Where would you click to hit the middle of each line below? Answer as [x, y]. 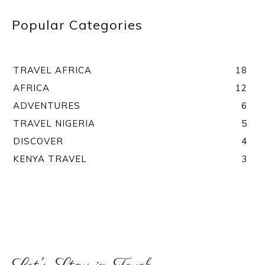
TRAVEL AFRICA [52, 70]
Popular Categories [77, 25]
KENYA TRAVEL [50, 159]
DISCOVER [38, 141]
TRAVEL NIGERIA [54, 124]
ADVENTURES [47, 106]
